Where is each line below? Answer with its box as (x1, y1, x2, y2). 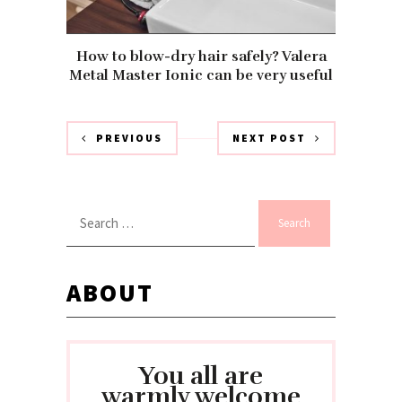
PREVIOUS (96, 130, 162, 144)
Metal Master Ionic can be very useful (69, 66, 333, 84)
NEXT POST (232, 130, 306, 144)
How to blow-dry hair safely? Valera (75, 47, 327, 66)
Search (66, 200, 107, 215)
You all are (139, 360, 263, 391)
